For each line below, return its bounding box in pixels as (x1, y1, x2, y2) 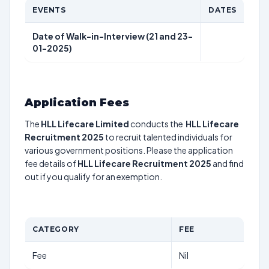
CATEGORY (32, 225, 79, 234)
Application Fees (25, 96, 129, 109)
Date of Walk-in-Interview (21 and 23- (32, 31, 193, 41)
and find (211, 158, 244, 169)
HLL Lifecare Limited (41, 118, 129, 129)
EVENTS (32, 5, 66, 14)
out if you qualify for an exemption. (25, 171, 162, 182)
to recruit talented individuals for (104, 131, 232, 142)
